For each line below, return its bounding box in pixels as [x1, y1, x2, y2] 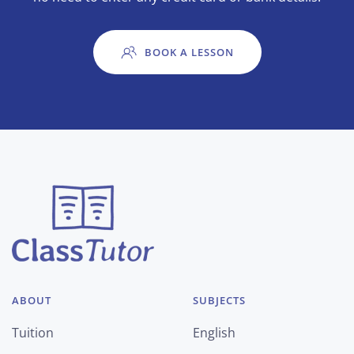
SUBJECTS [193, 293, 246, 307]
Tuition [12, 324, 54, 341]
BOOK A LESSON [144, 45, 234, 59]
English [193, 324, 235, 341]
